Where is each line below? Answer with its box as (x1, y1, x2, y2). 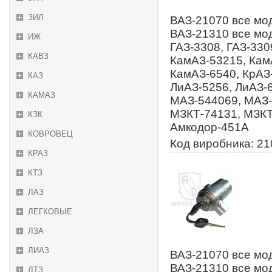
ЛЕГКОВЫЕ (28, 207, 72, 216)
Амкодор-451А (170, 121, 249, 134)
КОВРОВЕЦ (28, 129, 73, 138)
